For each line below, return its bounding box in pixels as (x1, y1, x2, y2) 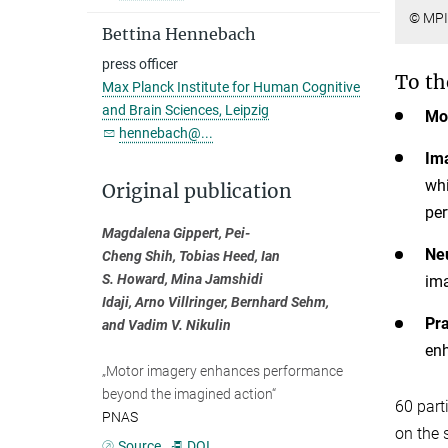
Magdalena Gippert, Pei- (102, 225, 250, 241)
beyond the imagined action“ (102, 386, 276, 402)
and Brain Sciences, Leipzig (102, 102, 269, 118)
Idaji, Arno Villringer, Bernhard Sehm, (102, 294, 329, 310)
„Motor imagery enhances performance (102, 363, 343, 379)
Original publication (102, 179, 292, 203)
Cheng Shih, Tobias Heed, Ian (102, 248, 280, 264)
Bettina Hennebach (102, 24, 256, 44)
